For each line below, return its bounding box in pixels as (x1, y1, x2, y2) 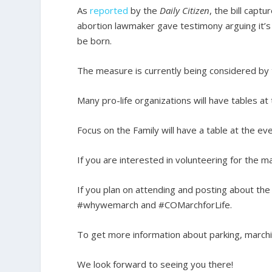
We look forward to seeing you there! (77, 258, 234, 271)
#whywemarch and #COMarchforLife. (77, 199, 233, 211)
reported (90, 4, 129, 17)
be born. (77, 35, 112, 47)
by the (128, 4, 160, 17)
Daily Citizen (160, 4, 210, 17)
